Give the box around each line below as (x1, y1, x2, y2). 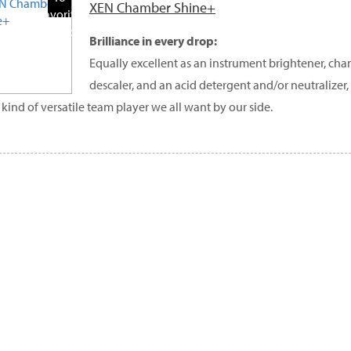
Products (36, 23, 83, 39)
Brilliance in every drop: (89, 32, 217, 49)
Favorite (38, 5, 81, 22)
